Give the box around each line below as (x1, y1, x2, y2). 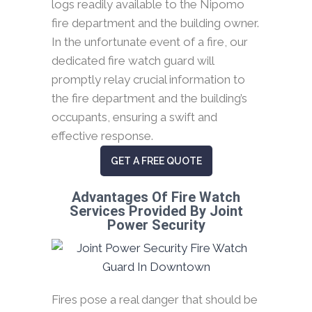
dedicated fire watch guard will (52, 54, 214, 68)
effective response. (52, 129, 153, 143)
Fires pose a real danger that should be (52, 292, 258, 307)
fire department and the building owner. (52, 16, 259, 31)
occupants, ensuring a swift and (52, 110, 217, 125)
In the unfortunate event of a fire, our (52, 35, 248, 49)
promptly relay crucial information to (52, 72, 245, 87)
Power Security (107, 217, 205, 234)
